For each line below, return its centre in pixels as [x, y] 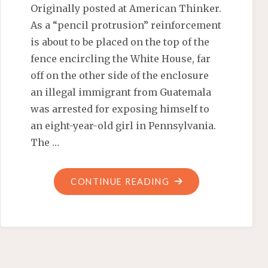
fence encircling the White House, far [121, 58]
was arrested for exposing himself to [120, 109]
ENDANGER [196, 230]
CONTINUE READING [120, 181]
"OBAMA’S [193, 180]
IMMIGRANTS [200, 214]
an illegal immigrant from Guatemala [121, 92]
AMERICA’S [195, 247]
